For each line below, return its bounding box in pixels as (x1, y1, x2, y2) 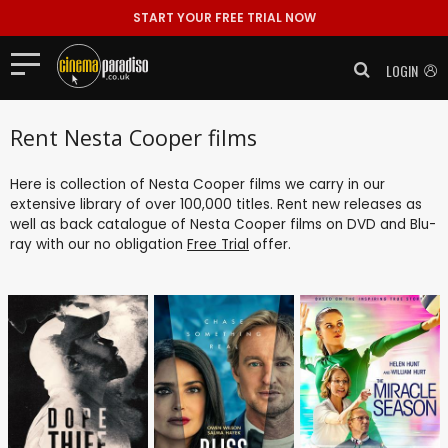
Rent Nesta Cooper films (10, 122, 257, 152)
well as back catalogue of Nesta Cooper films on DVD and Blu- (10, 214, 436, 234)
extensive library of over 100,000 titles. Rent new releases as (10, 194, 422, 214)
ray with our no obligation (10, 234, 187, 254)
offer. (249, 234, 291, 254)
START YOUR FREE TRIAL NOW (132, 9, 316, 26)
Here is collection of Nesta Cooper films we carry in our (10, 174, 385, 194)
